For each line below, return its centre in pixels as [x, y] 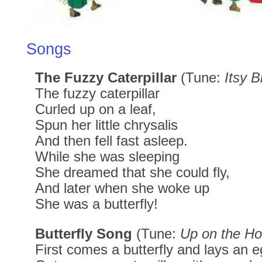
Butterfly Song [84, 233]
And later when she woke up [122, 188]
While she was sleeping [107, 156]
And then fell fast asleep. [111, 140]
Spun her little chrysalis [106, 125]
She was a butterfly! [96, 204]
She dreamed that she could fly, [132, 172]
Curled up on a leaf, [96, 109]
